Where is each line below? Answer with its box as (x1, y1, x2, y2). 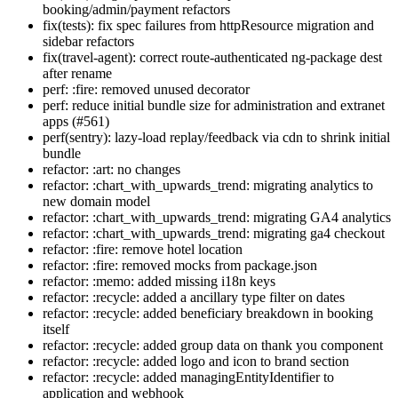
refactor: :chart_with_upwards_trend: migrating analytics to (43, 178, 373, 194)
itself (43, 322, 69, 338)
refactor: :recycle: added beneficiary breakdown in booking (43, 306, 373, 322)
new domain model (43, 194, 150, 210)
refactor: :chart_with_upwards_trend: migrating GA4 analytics (43, 210, 391, 226)
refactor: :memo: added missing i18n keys (43, 274, 275, 290)
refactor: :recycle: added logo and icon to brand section (43, 354, 349, 370)
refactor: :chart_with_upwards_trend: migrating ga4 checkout (43, 226, 385, 242)
